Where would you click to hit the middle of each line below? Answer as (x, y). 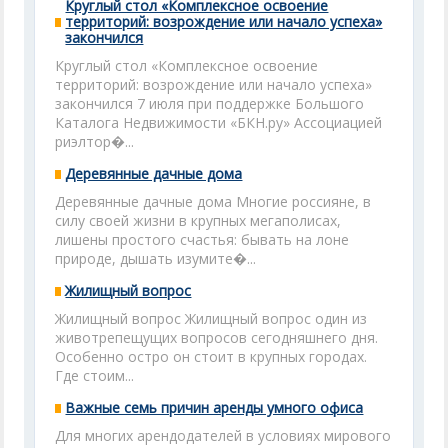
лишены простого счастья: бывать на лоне (202, 239)
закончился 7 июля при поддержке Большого (210, 103)
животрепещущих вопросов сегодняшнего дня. (217, 337)
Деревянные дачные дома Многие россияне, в (213, 201)
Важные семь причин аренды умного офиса (214, 407)
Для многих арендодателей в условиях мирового (223, 435)
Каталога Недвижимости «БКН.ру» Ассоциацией (219, 122)
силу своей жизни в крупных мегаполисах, (198, 220)
